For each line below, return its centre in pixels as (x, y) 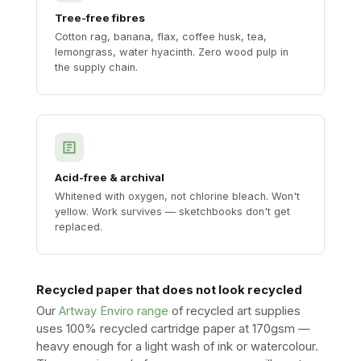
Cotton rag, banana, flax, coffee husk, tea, (161, 37)
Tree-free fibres (100, 18)
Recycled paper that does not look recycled (169, 290)
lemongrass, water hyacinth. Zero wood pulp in (172, 52)
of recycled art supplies (234, 311)
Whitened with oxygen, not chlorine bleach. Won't (177, 197)
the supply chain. (96, 68)
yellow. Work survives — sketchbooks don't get (172, 212)
